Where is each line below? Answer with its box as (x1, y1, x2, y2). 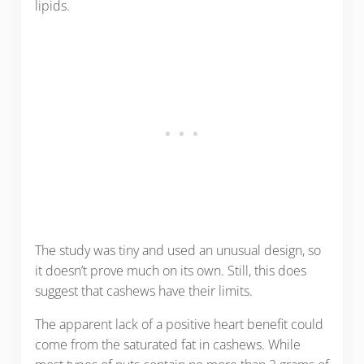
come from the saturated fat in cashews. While (34, 336, 301, 354)
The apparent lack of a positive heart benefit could (34, 315, 323, 334)
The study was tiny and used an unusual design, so (34, 241, 321, 260)
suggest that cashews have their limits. (34, 282, 253, 301)
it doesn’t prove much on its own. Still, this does (34, 262, 306, 280)
